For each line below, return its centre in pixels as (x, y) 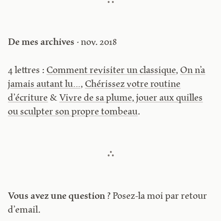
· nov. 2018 (96, 43)
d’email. (24, 210)
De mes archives (41, 43)
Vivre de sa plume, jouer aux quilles (131, 98)
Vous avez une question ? (59, 196)
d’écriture (28, 98)
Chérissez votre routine (133, 84)
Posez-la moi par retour (159, 196)
